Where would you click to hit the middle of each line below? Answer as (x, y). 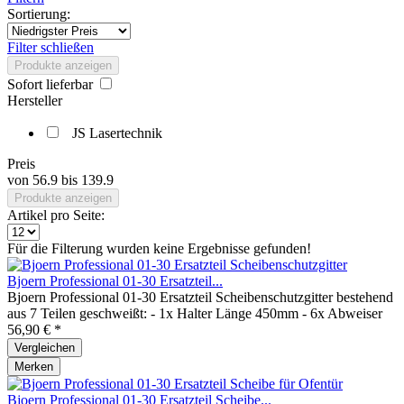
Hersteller (35, 101)
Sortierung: (39, 14)
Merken (34, 367)
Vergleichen (45, 348)
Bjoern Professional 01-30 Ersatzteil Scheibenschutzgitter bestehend (200, 297)
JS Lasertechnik (117, 133)
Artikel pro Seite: (56, 215)
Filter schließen (50, 47)
